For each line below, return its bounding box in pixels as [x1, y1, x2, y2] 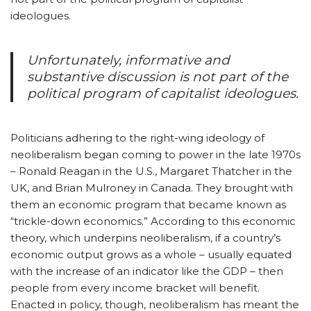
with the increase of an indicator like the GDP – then [10, 264, 283, 278]
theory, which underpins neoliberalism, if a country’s [10, 231, 280, 245]
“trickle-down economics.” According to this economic [10, 215, 296, 228]
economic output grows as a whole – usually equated [10, 248, 292, 262]
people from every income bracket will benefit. [10, 281, 260, 295]
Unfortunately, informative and [27, 52, 230, 69]
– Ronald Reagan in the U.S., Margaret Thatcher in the [10, 165, 292, 178]
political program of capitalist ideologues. [27, 85, 299, 102]
